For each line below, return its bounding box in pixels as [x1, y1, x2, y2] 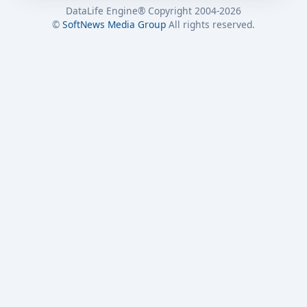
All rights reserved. [165, 17, 255, 31]
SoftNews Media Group [62, 17, 166, 31]
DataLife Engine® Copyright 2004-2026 [65, 3, 241, 17]
